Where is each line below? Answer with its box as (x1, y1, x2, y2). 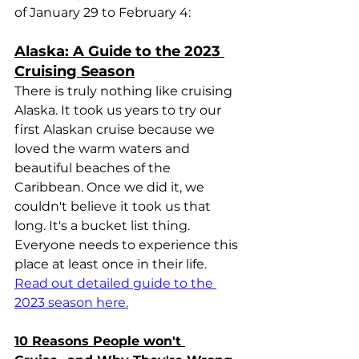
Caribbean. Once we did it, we (14, 179, 208, 195)
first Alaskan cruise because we (14, 122, 218, 137)
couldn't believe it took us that (14, 199, 214, 214)
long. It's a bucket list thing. (14, 218, 193, 233)
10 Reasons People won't (14, 333, 185, 349)
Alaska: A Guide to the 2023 (14, 42, 224, 60)
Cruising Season (14, 63, 135, 80)
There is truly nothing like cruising (14, 83, 236, 99)
